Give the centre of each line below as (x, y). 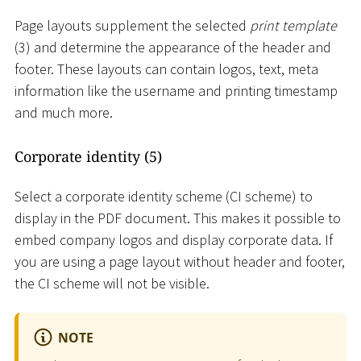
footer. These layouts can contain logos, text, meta (166, 68)
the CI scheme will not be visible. (112, 284)
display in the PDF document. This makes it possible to (178, 218)
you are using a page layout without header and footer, (180, 262)
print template (293, 25)
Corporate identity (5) (88, 156)
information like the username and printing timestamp (176, 90)
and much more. (64, 112)
